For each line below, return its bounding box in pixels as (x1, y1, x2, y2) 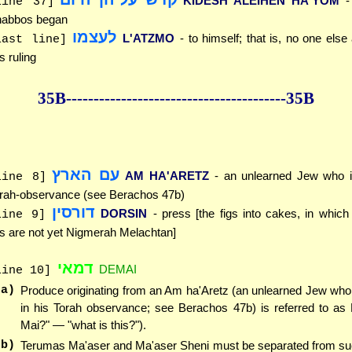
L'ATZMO (122, 31, 174, 45)
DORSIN (101, 207, 148, 221)
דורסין (51, 203, 95, 222)
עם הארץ (52, 166, 119, 184)
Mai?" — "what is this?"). (20, 318, 146, 332)
